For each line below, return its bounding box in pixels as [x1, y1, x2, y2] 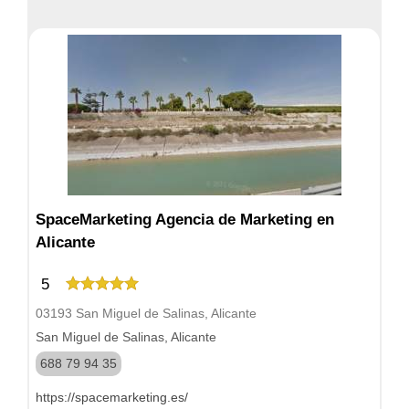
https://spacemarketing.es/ [36, 390, 188, 404]
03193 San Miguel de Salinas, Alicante [36, 306, 257, 320]
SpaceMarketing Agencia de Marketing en [36, 211, 334, 228]
